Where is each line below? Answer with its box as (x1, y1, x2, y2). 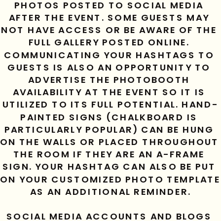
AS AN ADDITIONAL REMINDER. (30, 185, 191, 198)
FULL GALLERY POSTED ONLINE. (28, 36, 190, 49)
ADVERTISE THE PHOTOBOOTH (28, 73, 190, 87)
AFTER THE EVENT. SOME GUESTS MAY (8, 11, 210, 25)
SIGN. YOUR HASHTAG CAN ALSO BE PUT (2, 160, 216, 174)
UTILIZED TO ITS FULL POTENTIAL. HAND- (2, 98, 219, 111)
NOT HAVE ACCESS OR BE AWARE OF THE (1, 23, 217, 37)
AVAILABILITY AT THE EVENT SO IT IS (12, 85, 206, 99)
